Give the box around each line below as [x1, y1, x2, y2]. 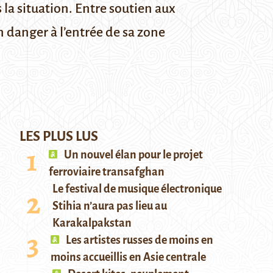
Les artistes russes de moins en [64, 234, 213, 246]
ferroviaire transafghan [49, 166, 165, 178]
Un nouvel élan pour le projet [62, 149, 203, 161]
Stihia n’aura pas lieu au [52, 200, 167, 212]
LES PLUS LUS [19, 129, 98, 144]
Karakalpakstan [52, 217, 132, 229]
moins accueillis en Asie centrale [51, 251, 206, 263]
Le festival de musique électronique [52, 183, 222, 195]
